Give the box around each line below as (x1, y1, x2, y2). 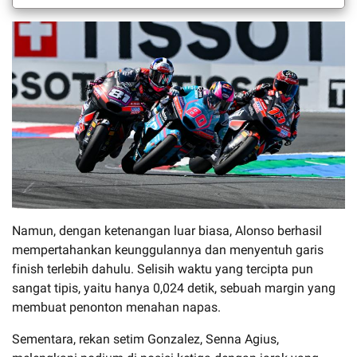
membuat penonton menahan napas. (12, 299, 221, 315)
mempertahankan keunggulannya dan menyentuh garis (12, 241, 324, 257)
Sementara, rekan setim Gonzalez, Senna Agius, (12, 331, 279, 347)
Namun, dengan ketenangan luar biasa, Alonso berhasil (12, 222, 322, 238)
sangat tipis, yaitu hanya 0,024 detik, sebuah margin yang (12, 280, 335, 296)
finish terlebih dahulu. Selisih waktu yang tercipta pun (12, 261, 313, 277)
